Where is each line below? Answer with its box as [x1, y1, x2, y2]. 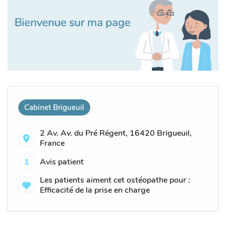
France [40, 138, 65, 149]
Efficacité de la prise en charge [40, 185, 150, 196]
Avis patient [40, 156, 84, 167]
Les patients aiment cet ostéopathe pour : [40, 175, 190, 186]
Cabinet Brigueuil [24, 102, 84, 113]
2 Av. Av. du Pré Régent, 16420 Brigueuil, [40, 128, 192, 139]
